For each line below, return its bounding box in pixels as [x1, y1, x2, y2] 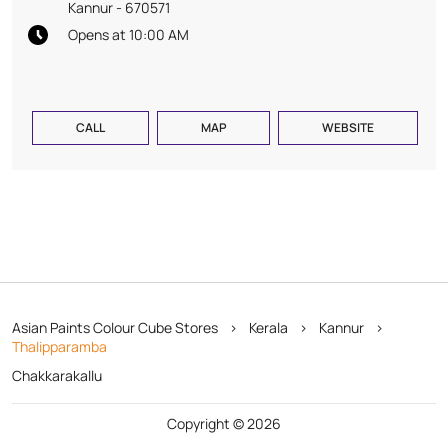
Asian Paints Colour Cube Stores [12, 317, 221, 337]
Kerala [249, 317, 288, 337]
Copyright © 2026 [167, 413, 281, 433]
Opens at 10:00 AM [68, 24, 189, 44]
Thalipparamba [12, 336, 107, 356]
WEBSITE [322, 118, 375, 136]
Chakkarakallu [12, 365, 102, 385]
